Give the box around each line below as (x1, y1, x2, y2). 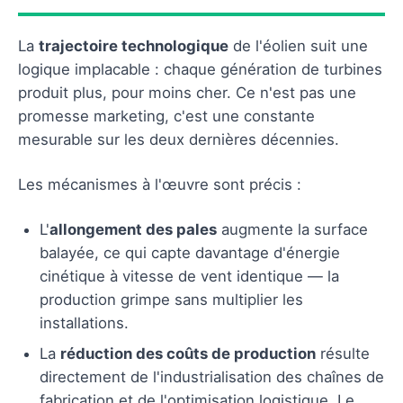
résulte (316, 344, 370, 363)
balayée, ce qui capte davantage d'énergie (40, 243, 340, 262)
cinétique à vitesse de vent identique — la (40, 266, 339, 285)
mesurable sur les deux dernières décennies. (18, 130, 339, 148)
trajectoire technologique (39, 36, 228, 55)
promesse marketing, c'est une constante (18, 106, 315, 125)
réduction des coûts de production (60, 344, 316, 363)
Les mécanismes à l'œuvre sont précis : (18, 175, 301, 193)
